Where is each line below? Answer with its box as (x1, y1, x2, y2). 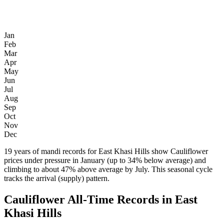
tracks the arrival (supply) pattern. (4, 174, 109, 183)
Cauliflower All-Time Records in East (4, 193, 197, 206)
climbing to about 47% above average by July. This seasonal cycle (4, 165, 212, 174)
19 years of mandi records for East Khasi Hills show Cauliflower (4, 147, 208, 156)
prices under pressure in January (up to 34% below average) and (4, 156, 206, 165)
